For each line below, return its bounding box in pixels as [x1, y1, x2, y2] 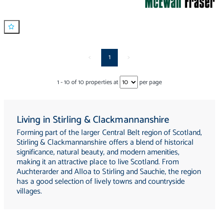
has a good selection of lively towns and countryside [17, 175, 185, 188]
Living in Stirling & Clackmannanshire [17, 111, 169, 128]
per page [137, 77, 162, 88]
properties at [84, 77, 120, 88]
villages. [17, 184, 43, 198]
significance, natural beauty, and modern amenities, [17, 145, 179, 159]
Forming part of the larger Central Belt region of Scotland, [17, 126, 202, 139]
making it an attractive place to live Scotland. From [17, 155, 179, 169]
